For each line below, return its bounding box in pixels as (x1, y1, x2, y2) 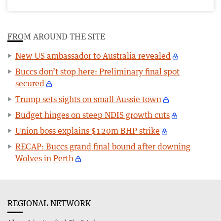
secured (15, 78, 44, 88)
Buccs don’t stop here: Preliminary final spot (15, 66, 180, 76)
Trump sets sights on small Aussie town (15, 94, 161, 104)
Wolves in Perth (15, 153, 74, 163)
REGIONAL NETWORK (7, 198, 91, 208)
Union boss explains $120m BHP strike (15, 125, 160, 136)
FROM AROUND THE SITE (7, 31, 105, 41)
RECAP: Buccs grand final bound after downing (15, 141, 190, 151)
